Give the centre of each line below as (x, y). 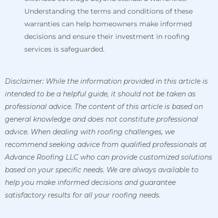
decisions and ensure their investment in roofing (107, 37)
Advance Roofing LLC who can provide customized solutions (109, 157)
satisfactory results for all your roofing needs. (83, 195)
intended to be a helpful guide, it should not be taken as (100, 94)
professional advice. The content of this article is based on (104, 107)
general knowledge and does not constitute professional (101, 119)
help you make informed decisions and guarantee (90, 183)
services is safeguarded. (64, 49)
